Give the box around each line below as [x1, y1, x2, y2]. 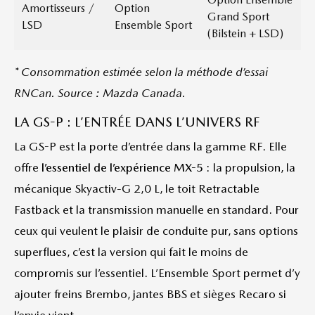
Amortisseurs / [22, 1, 95, 15]
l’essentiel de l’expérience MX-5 [41, 160, 203, 174]
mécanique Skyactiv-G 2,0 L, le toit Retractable [14, 181, 259, 195]
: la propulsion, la [203, 160, 295, 174]
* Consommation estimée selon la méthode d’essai [14, 65, 268, 79]
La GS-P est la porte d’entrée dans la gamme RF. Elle [14, 139, 287, 153]
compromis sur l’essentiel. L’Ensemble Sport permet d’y [14, 266, 300, 280]
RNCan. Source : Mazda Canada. [14, 86, 186, 100]
